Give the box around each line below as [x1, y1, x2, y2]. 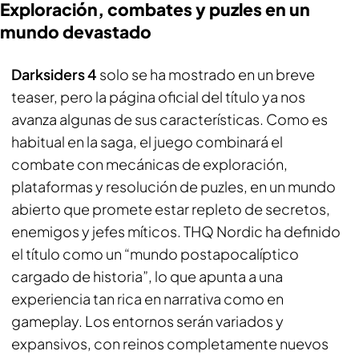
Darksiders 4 [11, 65, 97, 83]
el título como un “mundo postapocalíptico [11, 244, 299, 263]
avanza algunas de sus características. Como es [11, 110, 328, 128]
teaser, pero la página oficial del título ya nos [11, 87, 305, 106]
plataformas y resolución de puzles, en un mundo [11, 177, 336, 196]
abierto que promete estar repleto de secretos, [11, 200, 330, 218]
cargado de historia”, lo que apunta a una [11, 267, 283, 285]
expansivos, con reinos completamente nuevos [11, 334, 329, 353]
